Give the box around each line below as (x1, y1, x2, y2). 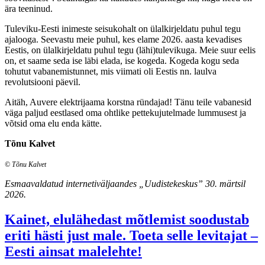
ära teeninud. (5, 4, 53, 14)
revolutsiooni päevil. (5, 77, 80, 88)
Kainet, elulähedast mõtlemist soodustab (5, 212, 249, 228)
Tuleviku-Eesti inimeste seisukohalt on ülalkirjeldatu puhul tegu (5, 24, 241, 34)
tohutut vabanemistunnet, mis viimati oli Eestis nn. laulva (5, 66, 216, 77)
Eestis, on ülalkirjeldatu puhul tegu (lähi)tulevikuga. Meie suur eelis (5, 45, 256, 56)
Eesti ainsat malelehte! (5, 244, 142, 260)
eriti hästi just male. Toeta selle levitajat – (5, 228, 258, 244)
